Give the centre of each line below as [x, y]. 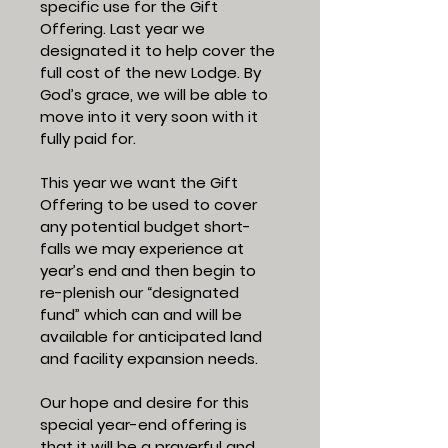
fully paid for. [88, 138]
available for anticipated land [151, 336]
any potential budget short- [145, 226]
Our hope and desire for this [144, 402]
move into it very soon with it [149, 116]
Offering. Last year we [122, 28]
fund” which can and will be [141, 314]
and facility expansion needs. [149, 358]
